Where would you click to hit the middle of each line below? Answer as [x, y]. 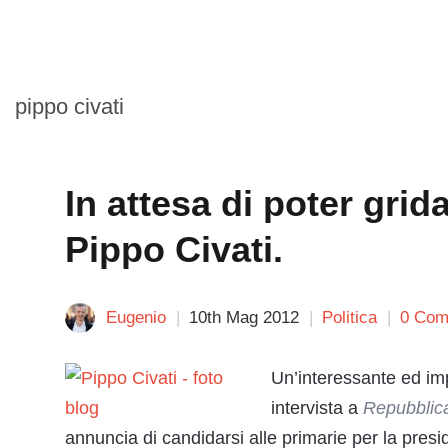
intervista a [317, 408]
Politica [349, 317]
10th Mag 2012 [244, 317]
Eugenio [136, 317]
